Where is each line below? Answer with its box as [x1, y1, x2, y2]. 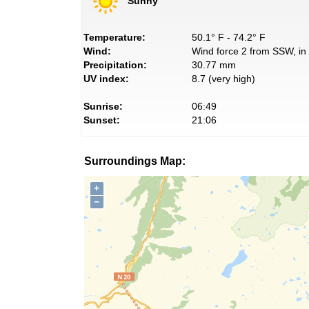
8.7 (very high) [191, 72, 255, 84]
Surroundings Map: [84, 154, 186, 167]
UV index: [83, 72, 129, 84]
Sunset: [83, 114, 120, 126]
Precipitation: [83, 59, 147, 70]
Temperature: [83, 31, 146, 43]
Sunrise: [83, 100, 123, 112]
